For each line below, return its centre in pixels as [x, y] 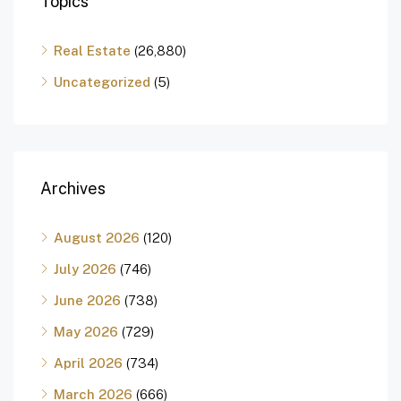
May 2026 [86, 332]
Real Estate [92, 51]
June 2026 [87, 301]
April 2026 [88, 363]
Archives [73, 189]
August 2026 [97, 238]
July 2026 [85, 269]
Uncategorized [102, 82]
